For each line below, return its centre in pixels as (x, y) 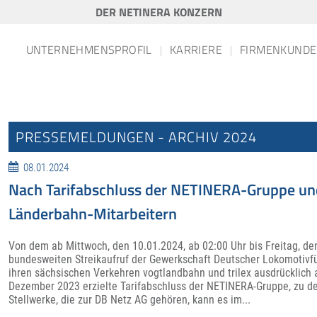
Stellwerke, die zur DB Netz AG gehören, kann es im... (129, 299)
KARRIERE (196, 50)
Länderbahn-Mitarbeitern (92, 214)
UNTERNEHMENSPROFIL (89, 50)
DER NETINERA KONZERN (158, 12)
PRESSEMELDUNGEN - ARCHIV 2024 (136, 137)
